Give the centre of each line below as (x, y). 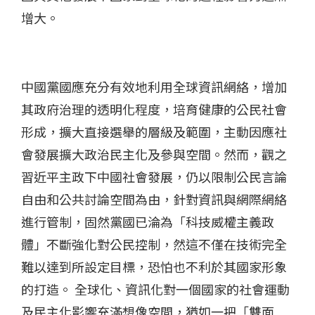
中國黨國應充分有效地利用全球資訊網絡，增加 (154, 86)
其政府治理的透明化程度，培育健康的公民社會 (154, 109)
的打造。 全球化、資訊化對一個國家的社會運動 (155, 289)
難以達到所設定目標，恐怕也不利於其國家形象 (154, 266)
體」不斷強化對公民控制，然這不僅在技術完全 (154, 244)
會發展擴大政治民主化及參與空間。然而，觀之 (154, 154)
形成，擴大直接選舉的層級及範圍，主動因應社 (154, 131)
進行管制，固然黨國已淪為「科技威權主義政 (148, 221)
